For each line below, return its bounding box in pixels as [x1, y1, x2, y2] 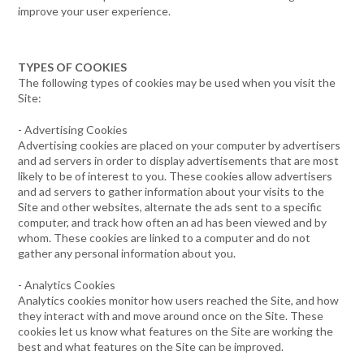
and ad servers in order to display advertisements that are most [18, 154, 340, 167]
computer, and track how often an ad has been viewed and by [18, 215, 327, 229]
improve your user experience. [18, 4, 171, 18]
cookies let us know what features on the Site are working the [18, 324, 334, 338]
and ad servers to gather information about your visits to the [18, 184, 325, 198]
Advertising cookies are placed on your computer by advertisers [18, 138, 341, 152]
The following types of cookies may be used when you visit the [18, 76, 336, 89]
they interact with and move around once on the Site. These [18, 309, 324, 323]
